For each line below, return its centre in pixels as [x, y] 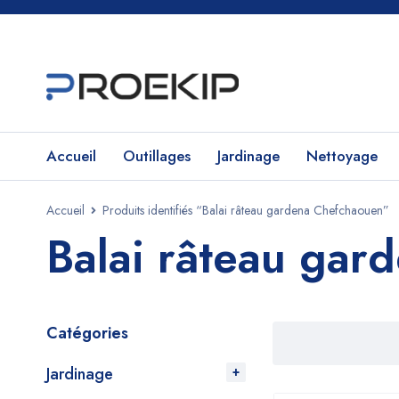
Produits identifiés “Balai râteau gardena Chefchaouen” [246, 210]
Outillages [157, 156]
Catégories [87, 333]
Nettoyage [342, 156]
